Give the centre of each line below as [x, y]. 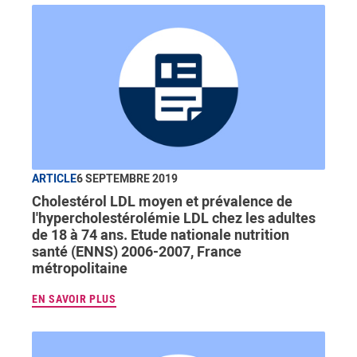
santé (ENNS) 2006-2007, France [137, 251]
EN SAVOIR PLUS [74, 298]
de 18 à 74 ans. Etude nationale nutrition [161, 234]
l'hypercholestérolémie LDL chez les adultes [174, 217]
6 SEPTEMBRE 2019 [127, 178]
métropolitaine [80, 267]
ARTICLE [54, 178]
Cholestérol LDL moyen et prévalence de [162, 200]
